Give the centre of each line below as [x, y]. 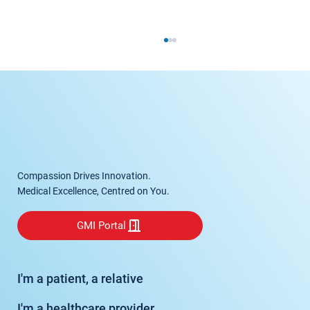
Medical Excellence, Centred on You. [93, 191]
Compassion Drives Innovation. [84, 176]
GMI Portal [102, 226]
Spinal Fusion [91, 111]
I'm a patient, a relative [80, 278]
